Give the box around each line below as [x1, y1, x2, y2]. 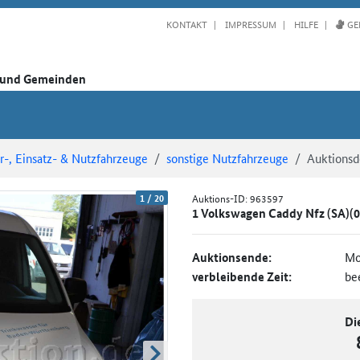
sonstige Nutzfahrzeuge [166, 149, 288, 166]
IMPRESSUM [223, 15, 276, 31]
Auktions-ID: [192, 190, 250, 206]
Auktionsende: [192, 247, 272, 266]
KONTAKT [166, 15, 207, 31]
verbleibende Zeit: [192, 267, 292, 285]
